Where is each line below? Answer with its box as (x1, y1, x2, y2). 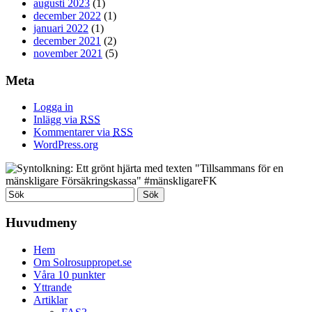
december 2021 (33, 34, 101, 47)
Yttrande (33, 281, 72, 293)
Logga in (33, 101, 73, 114)
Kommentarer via (33, 126, 113, 139)
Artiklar (33, 293, 68, 306)
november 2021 (33, 47, 102, 59)
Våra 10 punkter (33, 268, 105, 281)
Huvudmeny (6, 215, 77, 231)
